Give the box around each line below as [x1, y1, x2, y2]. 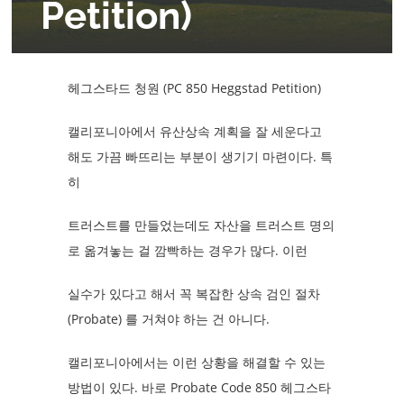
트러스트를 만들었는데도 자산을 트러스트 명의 [67, 216, 335, 234]
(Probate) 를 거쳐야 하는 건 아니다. [67, 309, 270, 327]
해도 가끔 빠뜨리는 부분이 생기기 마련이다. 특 [67, 147, 333, 165]
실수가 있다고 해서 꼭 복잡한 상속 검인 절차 [67, 284, 320, 302]
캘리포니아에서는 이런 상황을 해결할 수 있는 [67, 353, 326, 371]
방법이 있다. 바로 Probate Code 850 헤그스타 [67, 378, 331, 396]
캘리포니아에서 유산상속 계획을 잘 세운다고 [67, 122, 322, 140]
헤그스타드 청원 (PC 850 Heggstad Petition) [67, 78, 321, 96]
